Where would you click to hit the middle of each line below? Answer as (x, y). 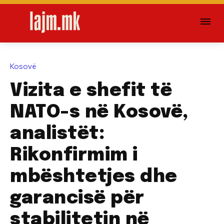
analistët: (57, 134)
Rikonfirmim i (74, 155)
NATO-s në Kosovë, (99, 112)
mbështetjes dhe (94, 177)
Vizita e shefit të (91, 91)
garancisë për (77, 198)
